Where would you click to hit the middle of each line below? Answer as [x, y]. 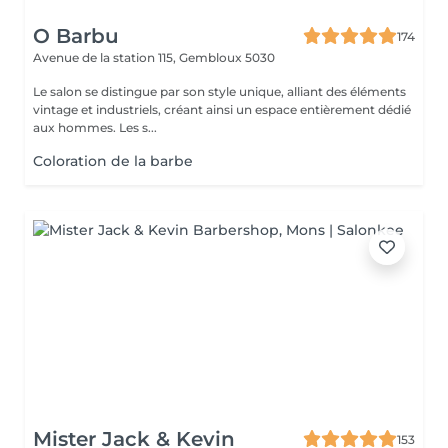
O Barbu [76, 36]
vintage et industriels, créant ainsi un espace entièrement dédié [222, 109]
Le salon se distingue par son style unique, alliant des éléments [219, 91]
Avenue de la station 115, [106, 57]
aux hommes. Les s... [138, 127]
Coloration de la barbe [113, 161]
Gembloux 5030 [227, 57]
